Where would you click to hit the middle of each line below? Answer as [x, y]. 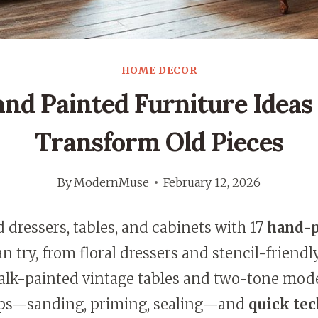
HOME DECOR [159, 71]
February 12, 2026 [212, 183]
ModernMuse [112, 183]
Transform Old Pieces [159, 142]
